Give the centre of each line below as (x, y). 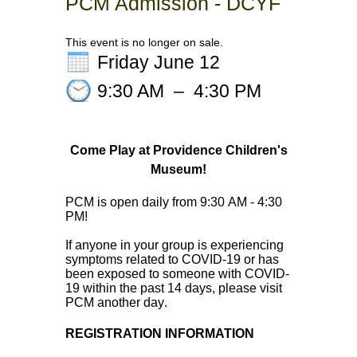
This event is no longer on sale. (144, 42)
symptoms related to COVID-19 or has (172, 259)
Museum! (178, 169)
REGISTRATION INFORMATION (160, 333)
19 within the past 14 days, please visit (174, 288)
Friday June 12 (159, 62)
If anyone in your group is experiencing (175, 245)
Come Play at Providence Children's (178, 150)
